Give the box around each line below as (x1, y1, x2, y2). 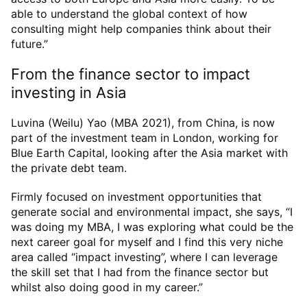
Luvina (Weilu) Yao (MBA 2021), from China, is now (11, 116, 275, 130)
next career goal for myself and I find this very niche (11, 235, 283, 249)
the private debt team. (11, 161, 134, 175)
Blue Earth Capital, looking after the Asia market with (11, 146, 288, 160)
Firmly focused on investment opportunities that (11, 190, 262, 204)
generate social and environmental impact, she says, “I (11, 205, 293, 219)
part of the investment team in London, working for (11, 131, 278, 145)
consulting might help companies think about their (11, 21, 271, 36)
